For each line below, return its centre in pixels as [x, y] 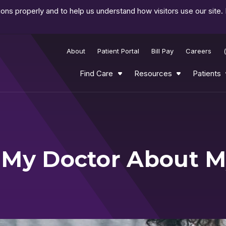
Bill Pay [163, 51]
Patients [207, 73]
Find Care [97, 73]
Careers [199, 51]
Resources [153, 73]
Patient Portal [119, 51]
